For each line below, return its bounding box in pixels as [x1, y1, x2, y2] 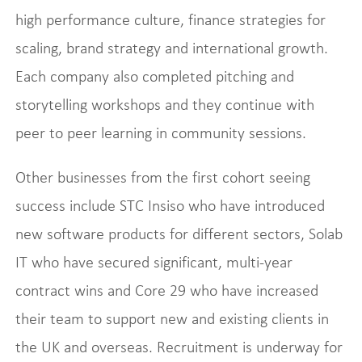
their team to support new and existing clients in [15, 309, 329, 327]
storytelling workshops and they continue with [15, 95, 314, 113]
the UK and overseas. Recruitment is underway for [15, 338, 343, 356]
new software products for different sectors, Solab [15, 225, 343, 242]
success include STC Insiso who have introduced [15, 196, 325, 214]
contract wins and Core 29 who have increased [15, 281, 318, 299]
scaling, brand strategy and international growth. [15, 39, 328, 57]
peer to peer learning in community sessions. [15, 124, 306, 141]
